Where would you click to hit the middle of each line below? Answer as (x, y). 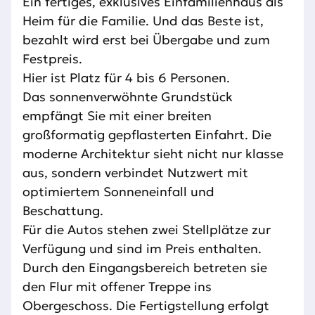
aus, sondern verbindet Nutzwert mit (135, 173)
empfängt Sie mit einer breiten (117, 116)
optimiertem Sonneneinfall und (118, 192)
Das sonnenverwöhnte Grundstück (128, 97)
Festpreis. (52, 59)
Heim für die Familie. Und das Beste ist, (143, 21)
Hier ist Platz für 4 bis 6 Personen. (126, 78)
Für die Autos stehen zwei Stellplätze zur (147, 230)
